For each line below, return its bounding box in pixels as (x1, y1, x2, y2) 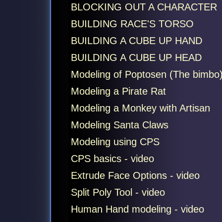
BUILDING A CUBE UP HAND (70, 35, 202, 46)
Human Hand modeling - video (70, 204, 204, 215)
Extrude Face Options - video (70, 170, 200, 181)
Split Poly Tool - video (70, 187, 165, 198)
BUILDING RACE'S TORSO (70, 18, 194, 29)
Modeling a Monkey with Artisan (70, 103, 210, 113)
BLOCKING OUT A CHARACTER (70, 1, 217, 12)
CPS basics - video (70, 153, 154, 164)
